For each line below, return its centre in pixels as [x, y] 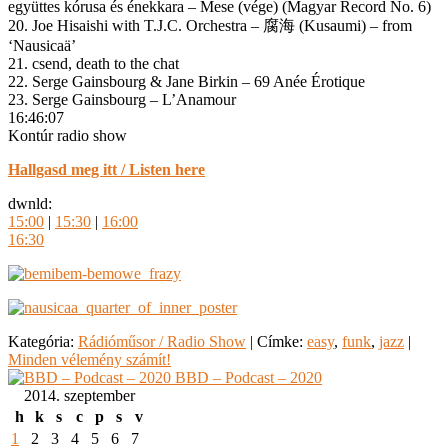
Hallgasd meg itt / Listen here [106, 169]
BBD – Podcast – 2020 [246, 377]
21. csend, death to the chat [93, 63]
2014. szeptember [79, 395]
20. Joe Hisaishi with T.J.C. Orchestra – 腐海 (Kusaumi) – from [210, 25]
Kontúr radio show [67, 135]
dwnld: [30, 203]
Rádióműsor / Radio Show [162, 341]
